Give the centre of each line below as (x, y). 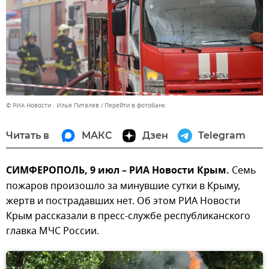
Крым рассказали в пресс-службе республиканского (128, 216)
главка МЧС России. (53, 231)
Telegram (222, 135)
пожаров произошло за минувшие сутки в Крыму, (123, 186)
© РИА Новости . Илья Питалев (53, 105)
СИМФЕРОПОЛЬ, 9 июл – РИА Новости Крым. (118, 171)
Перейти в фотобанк (135, 105)
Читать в (28, 135)
